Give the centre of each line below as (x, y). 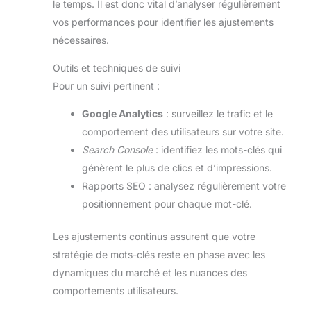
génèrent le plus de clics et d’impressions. (177, 167)
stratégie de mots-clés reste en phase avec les (159, 254)
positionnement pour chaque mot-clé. (167, 203)
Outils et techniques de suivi (117, 67)
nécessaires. (81, 40)
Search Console (117, 149)
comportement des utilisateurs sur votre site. (183, 131)
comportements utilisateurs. (116, 290)
